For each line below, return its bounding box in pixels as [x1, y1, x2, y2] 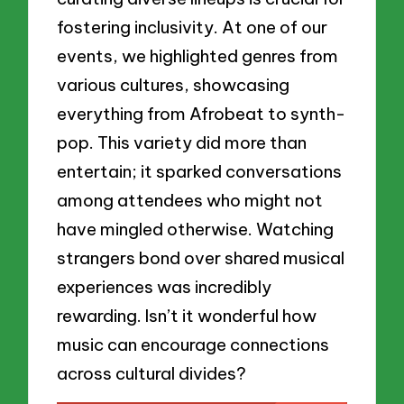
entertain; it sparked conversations [57, 161, 343, 183]
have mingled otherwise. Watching [57, 218, 335, 241]
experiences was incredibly [57, 276, 272, 298]
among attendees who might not [57, 189, 324, 212]
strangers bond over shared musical [57, 247, 345, 270]
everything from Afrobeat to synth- [57, 103, 346, 125]
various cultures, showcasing [57, 74, 290, 96]
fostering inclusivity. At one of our [57, 16, 328, 39]
